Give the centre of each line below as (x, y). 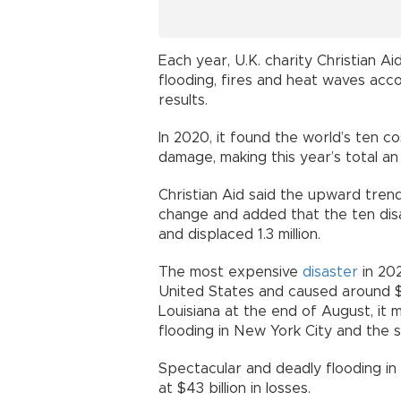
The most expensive (230, 273)
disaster (330, 273)
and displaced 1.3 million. (239, 235)
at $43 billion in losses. (235, 389)
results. (183, 101)
